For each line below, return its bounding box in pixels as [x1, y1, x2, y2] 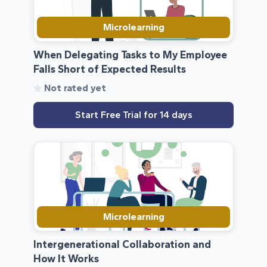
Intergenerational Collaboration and [33, 238, 211, 251]
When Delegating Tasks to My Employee [33, 48, 227, 61]
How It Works [33, 252, 99, 265]
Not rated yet [44, 82, 106, 94]
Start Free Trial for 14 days [74, 109, 193, 121]
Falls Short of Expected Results [33, 63, 186, 76]
